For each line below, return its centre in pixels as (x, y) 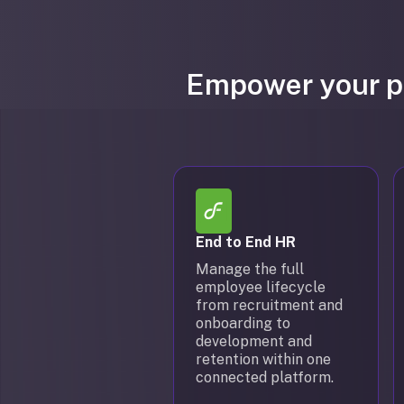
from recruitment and (269, 305)
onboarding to (243, 323)
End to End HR (246, 242)
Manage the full (250, 269)
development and (254, 341)
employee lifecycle (261, 287)
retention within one (263, 359)
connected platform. (265, 377)
